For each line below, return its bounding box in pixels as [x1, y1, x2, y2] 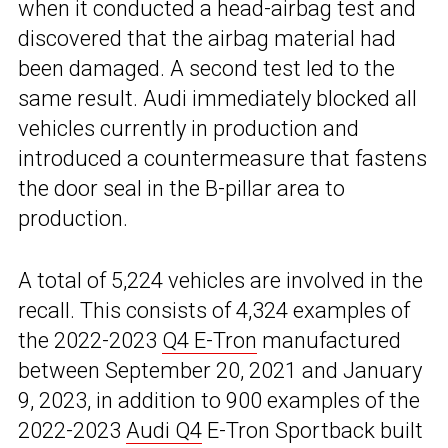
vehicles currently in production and [18, 115, 359, 141]
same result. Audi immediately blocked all [18, 85, 417, 111]
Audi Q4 [126, 417, 202, 443]
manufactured [257, 327, 401, 353]
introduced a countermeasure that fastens [18, 145, 427, 171]
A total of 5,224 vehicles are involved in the [18, 267, 423, 293]
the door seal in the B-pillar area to [18, 175, 345, 201]
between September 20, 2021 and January [18, 357, 422, 383]
